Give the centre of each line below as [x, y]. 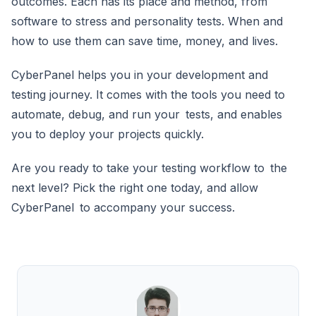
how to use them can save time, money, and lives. [145, 41]
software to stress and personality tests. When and [147, 21]
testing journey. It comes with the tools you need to [148, 94]
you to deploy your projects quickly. [108, 134]
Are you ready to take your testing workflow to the [149, 168]
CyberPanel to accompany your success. [123, 207]
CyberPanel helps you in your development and [140, 74]
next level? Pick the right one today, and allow [135, 187]
